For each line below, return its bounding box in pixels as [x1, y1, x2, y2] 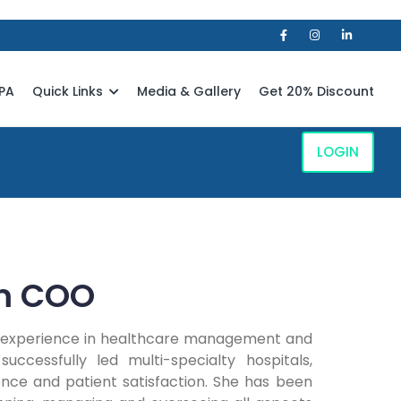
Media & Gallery [137, 81, 241, 100]
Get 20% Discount [259, 81, 374, 100]
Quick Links [32, 81, 107, 100]
